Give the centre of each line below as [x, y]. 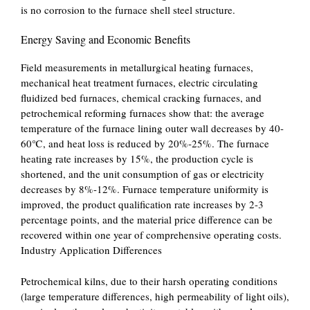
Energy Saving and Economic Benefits [106, 39]
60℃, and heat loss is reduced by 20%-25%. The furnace [145, 143]
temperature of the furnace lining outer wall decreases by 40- [152, 128]
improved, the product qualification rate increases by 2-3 [142, 204]
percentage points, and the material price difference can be [147, 219]
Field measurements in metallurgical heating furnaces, [137, 67]
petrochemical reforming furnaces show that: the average [143, 113]
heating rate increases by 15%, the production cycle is [137, 158]
